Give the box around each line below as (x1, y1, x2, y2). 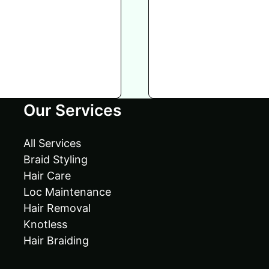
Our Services (23, 100, 121, 119)
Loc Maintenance (23, 186, 111, 198)
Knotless (23, 218, 67, 231)
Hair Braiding (23, 234, 89, 247)
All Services (23, 137, 81, 150)
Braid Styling (23, 153, 88, 166)
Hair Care (23, 169, 71, 182)
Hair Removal (23, 202, 91, 214)
